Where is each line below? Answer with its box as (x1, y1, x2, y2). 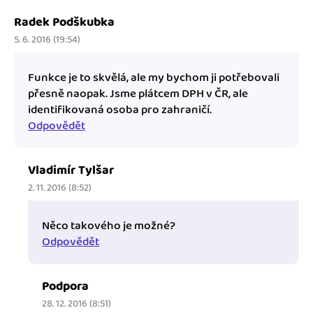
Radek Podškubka (14, 13, 115, 33)
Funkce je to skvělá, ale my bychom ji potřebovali (28, 68, 279, 87)
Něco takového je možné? (42, 217, 175, 235)
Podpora (42, 277, 89, 297)
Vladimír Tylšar (28, 161, 114, 181)
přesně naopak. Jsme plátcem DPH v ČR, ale (28, 85, 248, 103)
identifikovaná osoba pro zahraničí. (28, 101, 212, 119)
